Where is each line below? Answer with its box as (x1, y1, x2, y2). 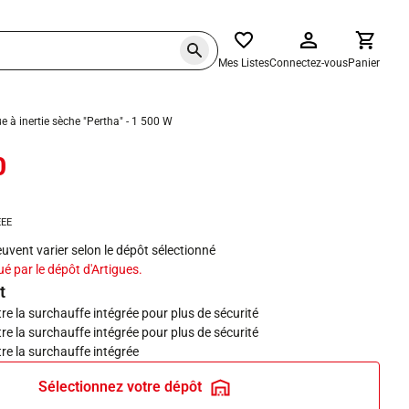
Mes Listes (218, 57, 269, 69)
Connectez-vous (269, 57, 348, 69)
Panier (348, 57, 380, 69)
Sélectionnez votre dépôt (37, 378, 202, 395)
